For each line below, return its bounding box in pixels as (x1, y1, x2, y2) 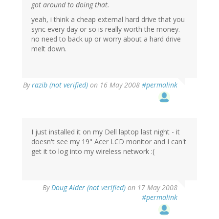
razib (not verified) (32, 80, 88, 90)
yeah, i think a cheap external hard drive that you (31, 15, 185, 24)
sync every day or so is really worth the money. (31, 24, 180, 34)
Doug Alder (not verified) (51, 183, 126, 193)
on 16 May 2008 (88, 80, 142, 90)
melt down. (31, 44, 66, 54)
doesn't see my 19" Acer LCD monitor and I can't (31, 137, 186, 147)
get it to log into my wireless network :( (31, 147, 154, 156)
